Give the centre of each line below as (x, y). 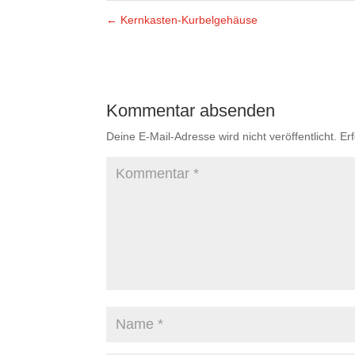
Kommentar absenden (191, 111)
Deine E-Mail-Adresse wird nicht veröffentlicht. (222, 137)
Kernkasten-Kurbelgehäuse (188, 20)
